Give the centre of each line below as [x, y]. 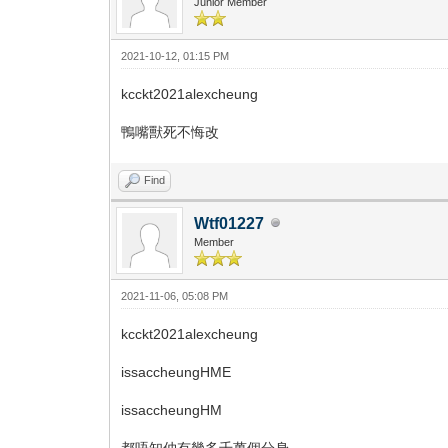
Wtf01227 [229, 223]
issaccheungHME [176, 371]
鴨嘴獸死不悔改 [170, 131]
